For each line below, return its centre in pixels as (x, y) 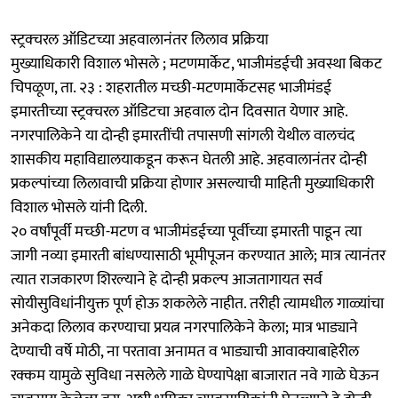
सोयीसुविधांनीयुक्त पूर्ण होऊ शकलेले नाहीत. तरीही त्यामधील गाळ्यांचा (197, 303)
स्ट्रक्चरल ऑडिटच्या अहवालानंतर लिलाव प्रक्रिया (139, 40)
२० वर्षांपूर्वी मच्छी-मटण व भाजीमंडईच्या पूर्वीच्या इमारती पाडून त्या (186, 231)
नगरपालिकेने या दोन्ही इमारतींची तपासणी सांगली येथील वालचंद (183, 135)
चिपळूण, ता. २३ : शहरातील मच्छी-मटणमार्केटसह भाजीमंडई (171, 88)
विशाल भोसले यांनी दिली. (79, 207)
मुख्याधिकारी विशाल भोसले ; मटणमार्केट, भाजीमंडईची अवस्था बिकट (196, 64)
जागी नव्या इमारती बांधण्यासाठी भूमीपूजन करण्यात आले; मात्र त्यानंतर (198, 255)
